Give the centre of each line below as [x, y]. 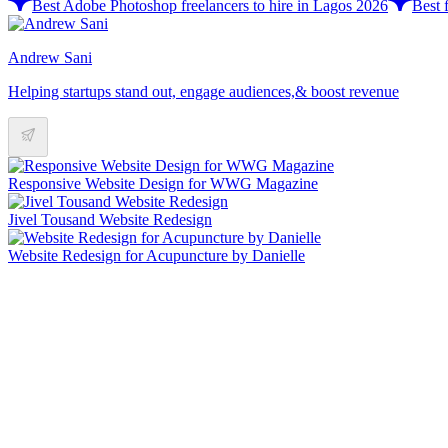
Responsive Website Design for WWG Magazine [163, 183]
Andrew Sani [50, 57]
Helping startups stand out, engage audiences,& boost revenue [203, 91]
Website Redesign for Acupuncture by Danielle [156, 255]
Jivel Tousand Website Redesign [110, 219]
